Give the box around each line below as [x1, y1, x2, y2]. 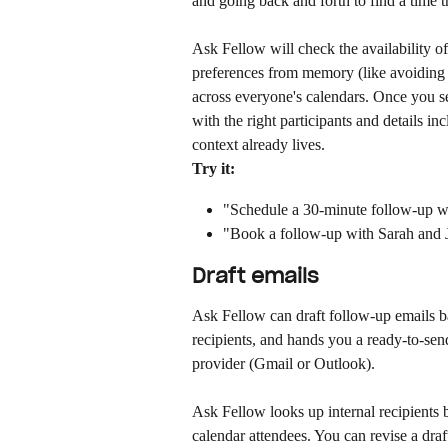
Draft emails [192, 262, 319, 289]
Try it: [192, 160, 235, 178]
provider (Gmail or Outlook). [192, 354, 375, 372]
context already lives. [192, 136, 325, 154]
